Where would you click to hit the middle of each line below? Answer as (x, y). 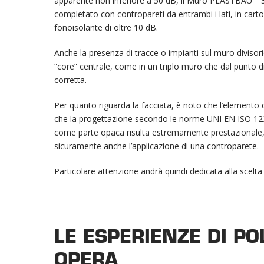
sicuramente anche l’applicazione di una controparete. (156, 146)
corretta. (70, 80)
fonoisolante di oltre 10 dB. (106, 27)
